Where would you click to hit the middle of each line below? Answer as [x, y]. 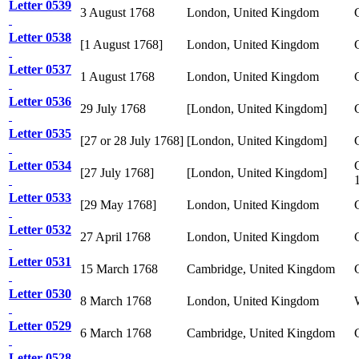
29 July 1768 [113, 108]
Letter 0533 [40, 197]
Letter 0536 [40, 101]
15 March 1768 [119, 268]
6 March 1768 [116, 333]
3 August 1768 [117, 12]
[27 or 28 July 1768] [132, 140]
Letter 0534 [40, 165]
